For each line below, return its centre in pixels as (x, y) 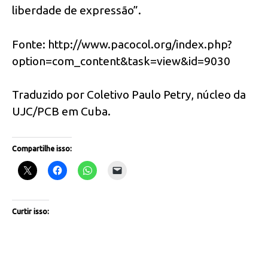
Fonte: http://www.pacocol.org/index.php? (122, 44)
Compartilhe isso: (42, 149)
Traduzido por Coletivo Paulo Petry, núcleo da (129, 95)
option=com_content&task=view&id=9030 (121, 61)
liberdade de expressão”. (77, 10)
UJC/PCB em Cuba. (61, 112)
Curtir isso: (31, 212)
